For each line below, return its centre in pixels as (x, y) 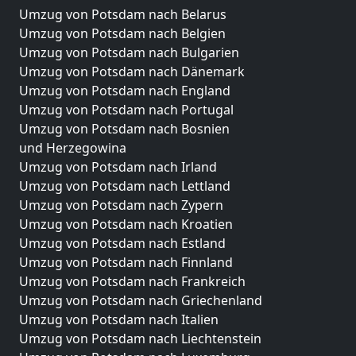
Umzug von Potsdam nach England (125, 91)
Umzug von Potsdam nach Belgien (122, 34)
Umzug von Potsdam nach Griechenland (141, 301)
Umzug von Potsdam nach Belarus (123, 15)
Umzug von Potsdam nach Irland (118, 167)
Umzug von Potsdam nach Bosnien (124, 129)
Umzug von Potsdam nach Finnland (126, 263)
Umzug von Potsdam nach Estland (122, 244)
